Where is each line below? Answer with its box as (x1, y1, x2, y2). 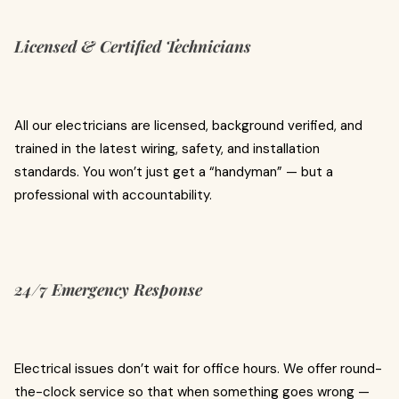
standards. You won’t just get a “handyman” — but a (14, 163, 333, 181)
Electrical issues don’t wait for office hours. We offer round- (14, 360, 382, 378)
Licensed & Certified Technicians (14, 36, 251, 57)
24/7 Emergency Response (14, 279, 202, 300)
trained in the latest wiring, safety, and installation (14, 140, 320, 158)
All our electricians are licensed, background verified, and (14, 117, 362, 134)
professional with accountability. (14, 186, 212, 204)
